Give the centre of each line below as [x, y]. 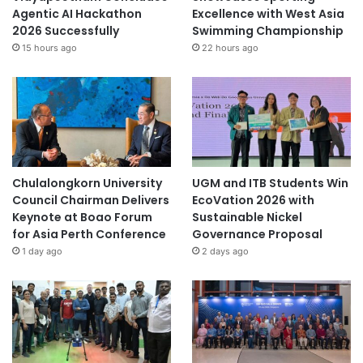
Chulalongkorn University [87, 184]
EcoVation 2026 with [253, 201]
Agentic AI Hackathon [77, 14]
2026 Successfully [66, 31]
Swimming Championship [267, 31]
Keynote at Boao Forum [82, 218]
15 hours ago [49, 48]
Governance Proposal [257, 235]
